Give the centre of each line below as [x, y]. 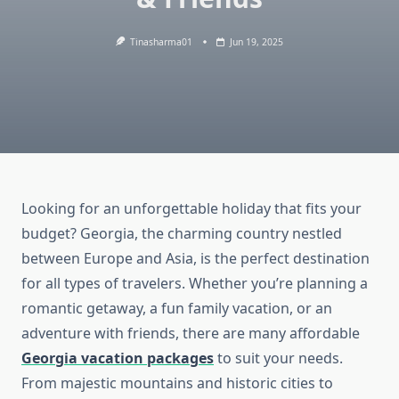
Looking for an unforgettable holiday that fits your [191, 209]
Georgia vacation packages [118, 358]
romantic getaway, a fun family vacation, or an [177, 309]
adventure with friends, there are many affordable [191, 334]
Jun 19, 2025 [257, 42]
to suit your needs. [278, 358]
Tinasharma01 [162, 42]
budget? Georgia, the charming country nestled [182, 234]
